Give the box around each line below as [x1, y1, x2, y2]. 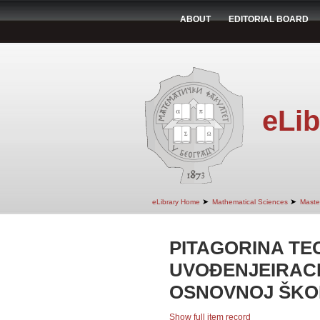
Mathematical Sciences [212, 198, 288, 206]
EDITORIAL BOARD [229, 14, 309, 24]
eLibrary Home [152, 198, 200, 206]
